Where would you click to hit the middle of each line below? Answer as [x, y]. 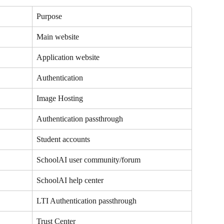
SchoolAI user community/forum [88, 160]
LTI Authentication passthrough [86, 201]
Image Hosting [60, 98]
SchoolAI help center [70, 180]
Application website [68, 57]
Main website [58, 37]
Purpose [49, 16]
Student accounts [64, 139]
